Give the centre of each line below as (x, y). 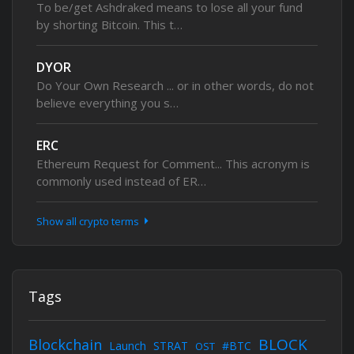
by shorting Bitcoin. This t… (109, 24)
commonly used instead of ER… (121, 181)
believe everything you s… (107, 103)
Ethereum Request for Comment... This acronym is (173, 164)
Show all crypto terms (89, 221)
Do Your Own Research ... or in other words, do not (175, 85)
